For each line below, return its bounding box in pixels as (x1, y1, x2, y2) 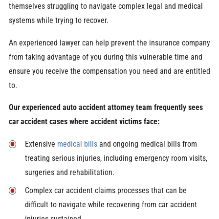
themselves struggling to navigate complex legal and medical (8, 1, 203, 11)
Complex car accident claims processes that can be (24, 185, 187, 195)
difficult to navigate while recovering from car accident (24, 199, 197, 209)
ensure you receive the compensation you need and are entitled (8, 66, 210, 76)
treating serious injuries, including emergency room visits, (24, 153, 207, 163)
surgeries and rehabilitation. (24, 167, 114, 177)
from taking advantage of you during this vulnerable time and (8, 52, 202, 62)
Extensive (24, 139, 55, 149)
